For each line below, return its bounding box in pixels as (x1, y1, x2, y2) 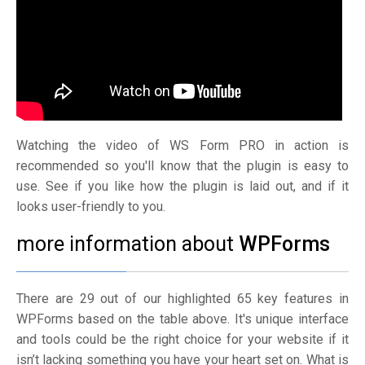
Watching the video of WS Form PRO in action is (16, 138, 349, 154)
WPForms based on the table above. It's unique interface (16, 311, 349, 328)
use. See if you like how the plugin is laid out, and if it (16, 178, 349, 195)
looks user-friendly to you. (16, 199, 165, 215)
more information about (16, 232, 239, 257)
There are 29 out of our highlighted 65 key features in (16, 291, 349, 307)
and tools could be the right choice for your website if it (16, 332, 349, 348)
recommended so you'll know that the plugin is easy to (16, 158, 349, 174)
